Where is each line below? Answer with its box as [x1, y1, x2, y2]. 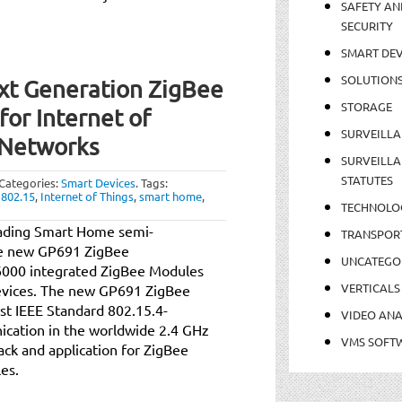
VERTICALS [340, 279, 400, 295]
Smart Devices [61, 174, 135, 190]
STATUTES [340, 171, 393, 188]
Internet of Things [40, 188, 134, 204]
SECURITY [340, 17, 393, 33]
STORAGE [340, 98, 392, 114]
